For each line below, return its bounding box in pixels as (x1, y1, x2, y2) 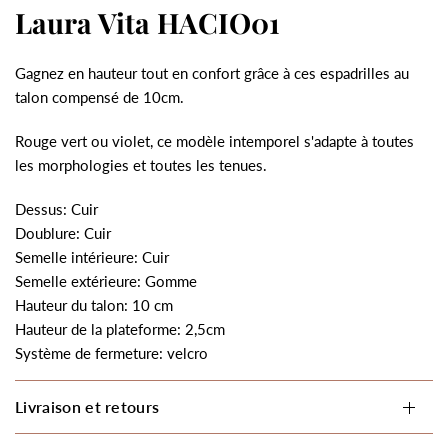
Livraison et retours (15, 397, 160, 416)
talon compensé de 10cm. (15, 88, 189, 106)
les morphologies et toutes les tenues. (15, 156, 272, 174)
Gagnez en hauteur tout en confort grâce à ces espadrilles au (15, 64, 410, 82)
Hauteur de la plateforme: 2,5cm (15, 320, 226, 338)
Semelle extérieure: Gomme (15, 272, 198, 290)
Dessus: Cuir (15, 200, 99, 218)
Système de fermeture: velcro (15, 344, 209, 362)
